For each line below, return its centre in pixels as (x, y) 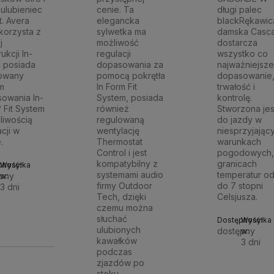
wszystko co (243, 54)
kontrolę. (235, 98)
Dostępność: (240, 220)
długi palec (240, 10)
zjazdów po (121, 263)
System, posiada (130, 98)
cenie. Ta (116, 10)
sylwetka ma (122, 32)
